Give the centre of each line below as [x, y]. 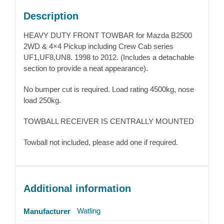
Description [51, 16]
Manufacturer [47, 211]
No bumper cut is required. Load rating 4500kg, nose [108, 89]
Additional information [77, 188]
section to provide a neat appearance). [85, 68]
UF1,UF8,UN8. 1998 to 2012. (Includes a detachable [108, 57]
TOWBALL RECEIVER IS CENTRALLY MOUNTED [108, 121]
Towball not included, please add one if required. [100, 142]
